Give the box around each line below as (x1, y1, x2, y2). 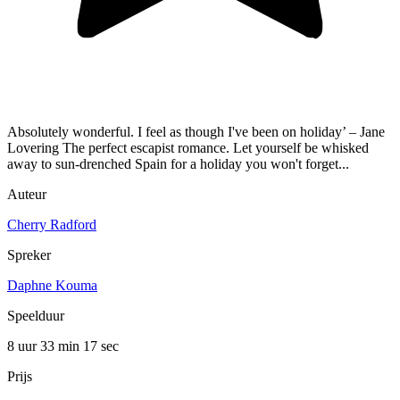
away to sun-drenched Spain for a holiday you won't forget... (7, 156, 349, 172)
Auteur (7, 187, 46, 203)
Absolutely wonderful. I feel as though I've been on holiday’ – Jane (7, 124, 385, 140)
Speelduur (7, 308, 64, 324)
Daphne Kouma (7, 278, 97, 294)
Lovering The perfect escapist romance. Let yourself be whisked (7, 140, 369, 156)
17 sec (83, 338, 119, 354)
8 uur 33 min (7, 338, 83, 354)
